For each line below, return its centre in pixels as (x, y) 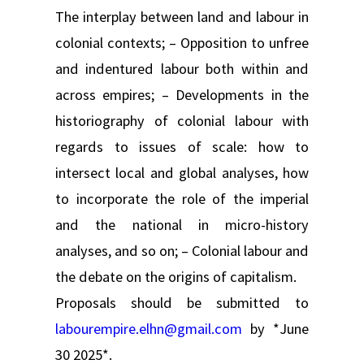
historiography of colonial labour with (182, 120)
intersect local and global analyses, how (182, 172)
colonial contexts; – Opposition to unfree (182, 42)
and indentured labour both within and (182, 68)
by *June (275, 328)
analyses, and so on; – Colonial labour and (182, 250)
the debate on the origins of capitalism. (176, 276)
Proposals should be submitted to (182, 302)
